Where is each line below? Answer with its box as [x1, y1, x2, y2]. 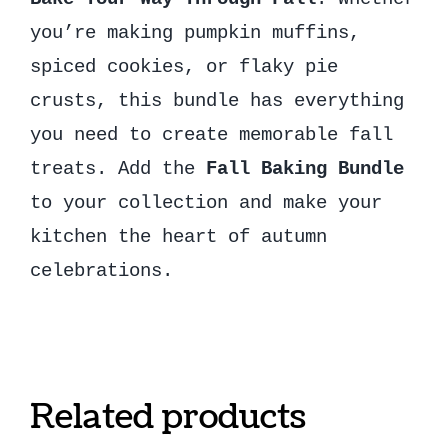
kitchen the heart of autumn [29, 225, 327, 248]
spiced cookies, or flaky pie [29, 55, 338, 78]
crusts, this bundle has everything [29, 89, 404, 112]
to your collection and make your [29, 191, 382, 214]
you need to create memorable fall [29, 123, 393, 146]
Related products [29, 393, 306, 441]
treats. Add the [29, 157, 206, 180]
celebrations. [29, 259, 173, 282]
